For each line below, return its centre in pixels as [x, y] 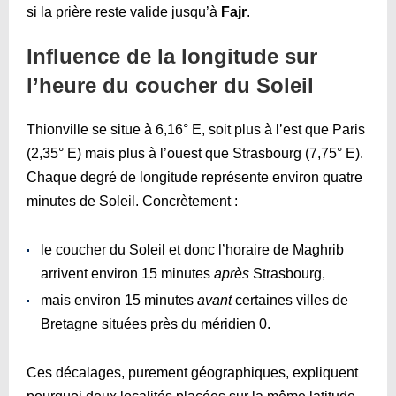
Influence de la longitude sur [172, 56]
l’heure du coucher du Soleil [170, 85]
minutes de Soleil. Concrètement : [132, 201]
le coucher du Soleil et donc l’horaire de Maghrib [192, 249]
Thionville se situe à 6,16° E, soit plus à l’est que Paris [196, 129]
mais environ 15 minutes [119, 300]
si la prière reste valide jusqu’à [124, 11]
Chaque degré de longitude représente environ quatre [194, 177]
